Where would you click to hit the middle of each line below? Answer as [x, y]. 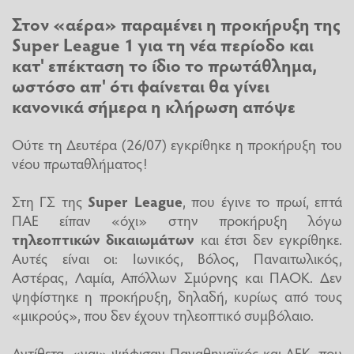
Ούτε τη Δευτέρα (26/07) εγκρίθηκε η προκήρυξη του [177, 143]
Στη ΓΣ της [50, 200]
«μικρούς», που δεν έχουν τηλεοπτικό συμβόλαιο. [163, 314]
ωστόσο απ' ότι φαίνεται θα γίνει [141, 86]
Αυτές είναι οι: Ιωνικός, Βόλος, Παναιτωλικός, [177, 257]
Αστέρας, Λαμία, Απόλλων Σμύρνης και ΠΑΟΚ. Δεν [177, 276]
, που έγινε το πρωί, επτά [262, 200]
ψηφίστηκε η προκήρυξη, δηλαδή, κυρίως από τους [177, 295]
